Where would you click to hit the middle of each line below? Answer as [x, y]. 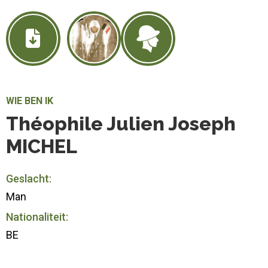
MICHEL [42, 146]
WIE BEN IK [30, 100]
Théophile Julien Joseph [121, 123]
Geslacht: [29, 178]
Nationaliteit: [37, 217]
